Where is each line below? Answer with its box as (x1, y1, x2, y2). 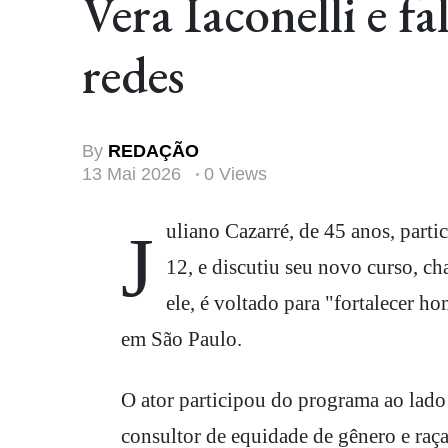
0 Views (204, 163, 267, 184)
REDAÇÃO (108, 140, 199, 161)
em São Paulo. (120, 326, 242, 351)
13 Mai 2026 (82, 163, 186, 184)
